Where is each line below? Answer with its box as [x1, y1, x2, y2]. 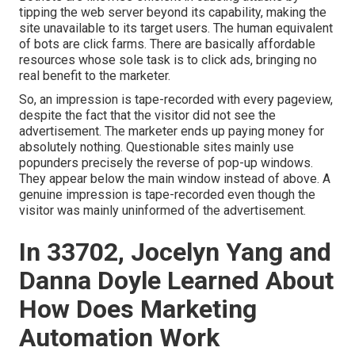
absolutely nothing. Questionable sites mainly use [19, 139, 294, 155]
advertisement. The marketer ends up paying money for [19, 123, 324, 139]
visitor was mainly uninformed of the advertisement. [19, 202, 306, 218]
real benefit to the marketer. [19, 67, 170, 83]
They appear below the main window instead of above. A [19, 170, 330, 186]
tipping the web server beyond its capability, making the [19, 4, 326, 20]
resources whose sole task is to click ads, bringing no [19, 52, 317, 67]
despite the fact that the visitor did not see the [19, 107, 276, 123]
